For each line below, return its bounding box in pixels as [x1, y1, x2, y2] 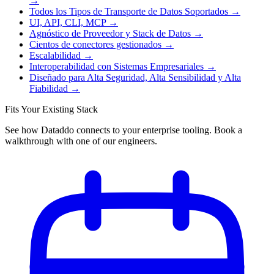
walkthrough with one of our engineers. [5, 136, 157, 147]
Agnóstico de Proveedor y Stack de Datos [29, 28, 191, 39]
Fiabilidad [29, 83, 68, 94]
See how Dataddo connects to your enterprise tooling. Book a [5, 125, 242, 136]
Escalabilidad [29, 50, 81, 61]
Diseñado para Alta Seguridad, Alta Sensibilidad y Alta [29, 72, 241, 83]
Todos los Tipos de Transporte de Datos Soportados [29, 6, 228, 17]
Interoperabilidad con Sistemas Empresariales [29, 61, 204, 72]
